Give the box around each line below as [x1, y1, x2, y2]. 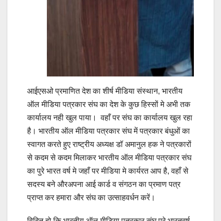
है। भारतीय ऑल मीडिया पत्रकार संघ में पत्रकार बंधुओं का [27, 126, 190, 135]
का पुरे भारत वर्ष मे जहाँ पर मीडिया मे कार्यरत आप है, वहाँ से [27, 166, 188, 175]
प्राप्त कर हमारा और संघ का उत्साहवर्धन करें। [27, 193, 155, 202]
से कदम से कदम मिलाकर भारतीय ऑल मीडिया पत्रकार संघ [27, 153, 191, 162]
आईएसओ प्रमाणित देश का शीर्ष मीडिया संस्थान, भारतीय [27, 86, 183, 95]
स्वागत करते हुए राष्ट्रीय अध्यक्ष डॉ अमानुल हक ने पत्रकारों [27, 140, 191, 148]
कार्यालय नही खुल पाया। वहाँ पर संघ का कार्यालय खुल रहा [27, 113, 192, 122]
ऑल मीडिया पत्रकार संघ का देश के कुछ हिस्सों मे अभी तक [27, 100, 190, 109]
